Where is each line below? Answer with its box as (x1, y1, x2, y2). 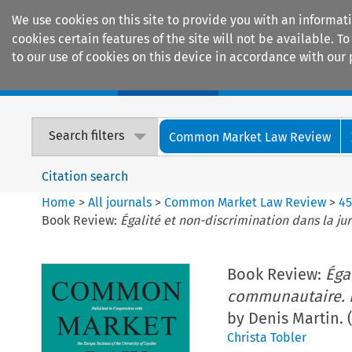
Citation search (42, 168, 129, 184)
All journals (88, 194, 156, 210)
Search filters (49, 128, 125, 144)
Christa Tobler (226, 329, 306, 345)
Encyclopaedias (244, 71, 336, 88)
